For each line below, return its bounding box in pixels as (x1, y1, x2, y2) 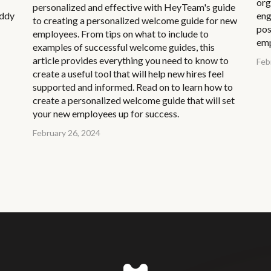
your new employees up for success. (33, 107, 179, 119)
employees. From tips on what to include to (33, 27, 209, 39)
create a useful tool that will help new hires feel (33, 67, 224, 79)
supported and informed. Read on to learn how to (33, 80, 233, 93)
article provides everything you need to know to (33, 54, 229, 66)
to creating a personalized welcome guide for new (33, 14, 237, 26)
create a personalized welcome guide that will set (33, 94, 235, 106)
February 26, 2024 (33, 127, 100, 138)
